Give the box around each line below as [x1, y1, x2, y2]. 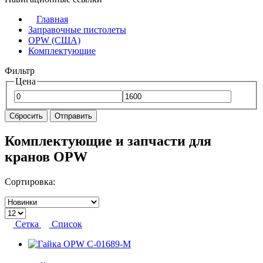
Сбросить [9, 111, 43, 120]
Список [52, 219, 82, 230]
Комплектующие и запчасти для [5, 133, 211, 149]
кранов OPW [5, 149, 87, 165]
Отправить [55, 111, 92, 120]
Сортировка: [5, 177, 55, 187]
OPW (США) [28, 35, 80, 45]
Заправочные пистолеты [28, 24, 126, 35]
